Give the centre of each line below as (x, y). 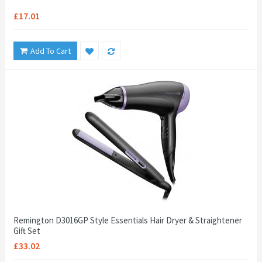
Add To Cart (51, 51)
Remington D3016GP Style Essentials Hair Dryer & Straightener (128, 220)
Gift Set (27, 231)
